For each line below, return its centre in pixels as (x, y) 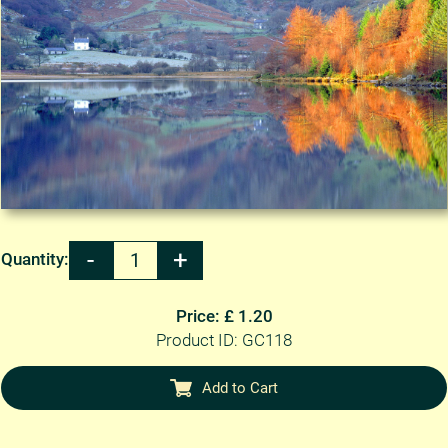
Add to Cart (239, 387)
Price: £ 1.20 (224, 317)
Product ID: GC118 (224, 341)
